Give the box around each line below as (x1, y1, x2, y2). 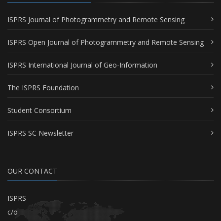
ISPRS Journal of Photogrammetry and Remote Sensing (7, 14, 184, 24)
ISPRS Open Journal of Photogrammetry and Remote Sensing (7, 37, 204, 47)
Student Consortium (7, 105, 72, 115)
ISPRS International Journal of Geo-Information (7, 60, 157, 70)
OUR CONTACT (7, 166, 57, 176)
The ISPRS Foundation (7, 82, 79, 92)
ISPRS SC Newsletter (7, 128, 74, 138)
